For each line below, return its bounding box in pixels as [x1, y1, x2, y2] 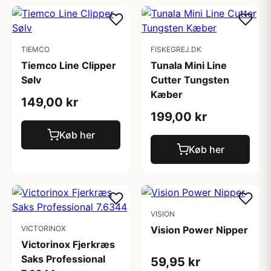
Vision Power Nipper [151, 224, 248, 236]
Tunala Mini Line [151, 59, 227, 71]
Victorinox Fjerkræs [21, 238, 115, 250]
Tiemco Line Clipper [21, 59, 116, 71]
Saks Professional [21, 253, 105, 265]
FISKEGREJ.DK [151, 45, 201, 54]
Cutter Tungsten [151, 74, 229, 86]
